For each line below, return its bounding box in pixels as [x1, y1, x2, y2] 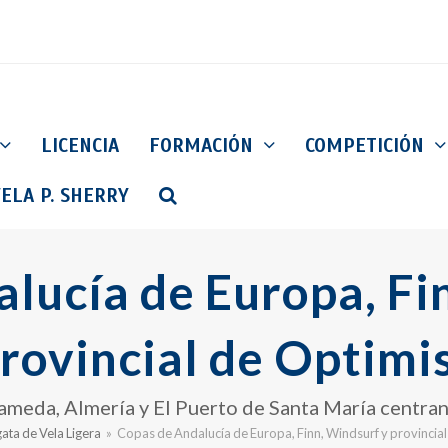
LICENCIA [41, 133, 119, 157]
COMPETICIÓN [305, 133, 430, 157]
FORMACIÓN [149, 133, 259, 157]
